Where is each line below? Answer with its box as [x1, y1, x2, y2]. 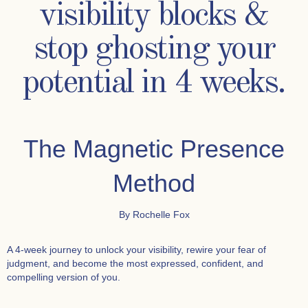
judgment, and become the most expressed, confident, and [7, 258, 263, 269]
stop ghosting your [33, 33, 275, 67]
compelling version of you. [7, 272, 120, 283]
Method [113, 169, 195, 197]
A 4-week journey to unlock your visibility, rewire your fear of [7, 244, 266, 255]
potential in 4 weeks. [23, 67, 285, 100]
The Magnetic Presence [23, 135, 285, 163]
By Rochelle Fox [118, 209, 190, 220]
